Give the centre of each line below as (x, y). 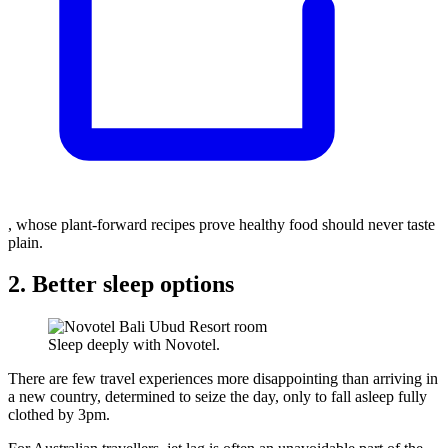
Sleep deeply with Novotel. (134, 345)
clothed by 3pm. (59, 415)
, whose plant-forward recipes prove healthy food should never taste (221, 224)
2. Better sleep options (121, 284)
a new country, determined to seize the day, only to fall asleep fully (217, 397)
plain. (25, 242)
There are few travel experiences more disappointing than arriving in (223, 379)
